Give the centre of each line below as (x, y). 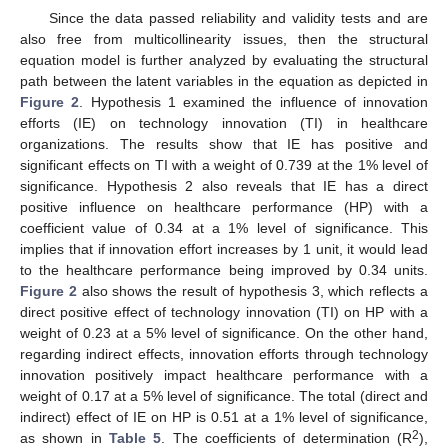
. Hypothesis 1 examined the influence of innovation (253, 102)
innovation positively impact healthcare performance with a (224, 375)
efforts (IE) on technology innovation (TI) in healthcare (224, 123)
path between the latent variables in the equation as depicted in (224, 81)
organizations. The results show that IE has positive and (224, 144)
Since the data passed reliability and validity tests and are (238, 18)
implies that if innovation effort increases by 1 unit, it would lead (224, 249)
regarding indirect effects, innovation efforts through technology (224, 354)
